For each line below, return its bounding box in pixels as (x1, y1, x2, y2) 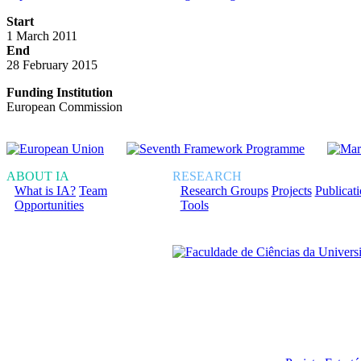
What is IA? (15, 184, 76, 198)
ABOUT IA (6, 169, 69, 184)
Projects (271, 184, 312, 198)
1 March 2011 (6, 29, 77, 44)
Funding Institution (6, 85, 113, 100)
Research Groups (180, 184, 268, 198)
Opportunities (15, 198, 84, 213)
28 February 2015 (6, 58, 98, 73)
